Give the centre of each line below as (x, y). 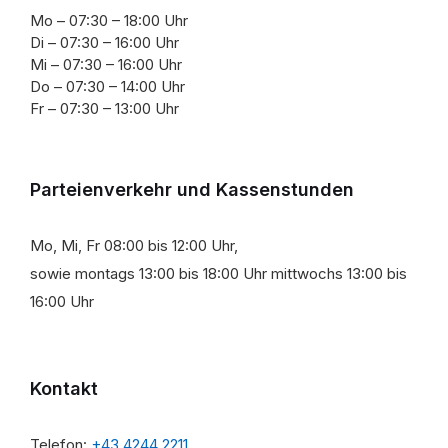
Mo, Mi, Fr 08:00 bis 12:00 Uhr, (134, 245)
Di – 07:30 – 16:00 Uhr (104, 42)
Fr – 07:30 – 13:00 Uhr (104, 108)
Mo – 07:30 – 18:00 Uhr (109, 20)
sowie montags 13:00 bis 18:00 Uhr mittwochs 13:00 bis (218, 273)
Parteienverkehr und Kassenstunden (192, 189)
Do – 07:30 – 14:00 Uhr (107, 86)
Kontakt (64, 388)
